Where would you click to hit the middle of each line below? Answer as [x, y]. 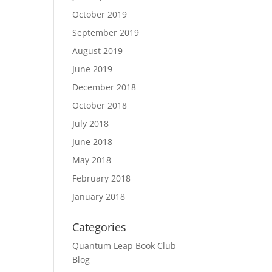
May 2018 [92, 160]
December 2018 [104, 87]
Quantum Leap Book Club [124, 246]
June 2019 [93, 69]
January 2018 [99, 196]
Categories [100, 227]
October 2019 [100, 14]
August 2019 [98, 51]
